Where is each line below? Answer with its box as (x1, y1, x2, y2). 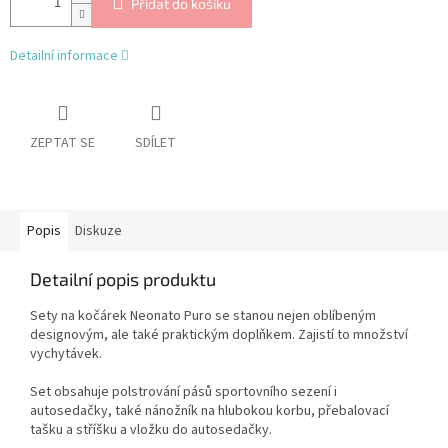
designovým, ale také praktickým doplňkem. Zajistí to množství (30, 325, 408, 346)
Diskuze (75, 221, 122, 242)
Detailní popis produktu (30, 268, 216, 291)
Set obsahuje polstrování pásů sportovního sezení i (30, 382, 337, 403)
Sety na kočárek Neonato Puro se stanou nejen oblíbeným (30, 306, 376, 327)
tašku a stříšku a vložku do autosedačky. (30, 420, 272, 441)
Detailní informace (10, 46, 118, 67)
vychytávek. (30, 344, 102, 365)
